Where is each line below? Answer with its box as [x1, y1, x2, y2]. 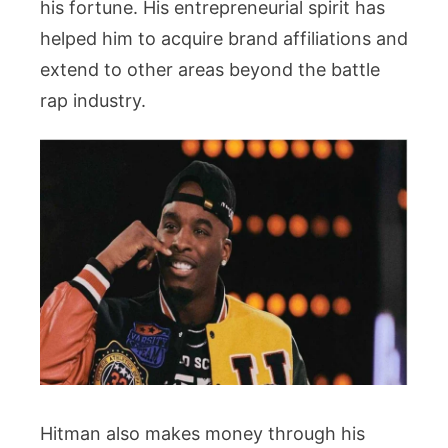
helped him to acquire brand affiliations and [40, 27, 408, 49]
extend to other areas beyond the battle [40, 58, 380, 80]
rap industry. [40, 89, 146, 111]
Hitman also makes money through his [40, 422, 365, 444]
